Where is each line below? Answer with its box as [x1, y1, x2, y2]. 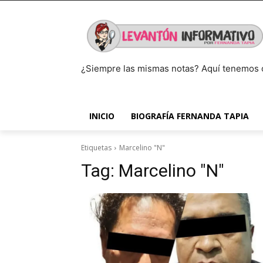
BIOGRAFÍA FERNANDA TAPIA [131, 110, 249, 122]
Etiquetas [81, 143, 112, 153]
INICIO [89, 110, 114, 122]
